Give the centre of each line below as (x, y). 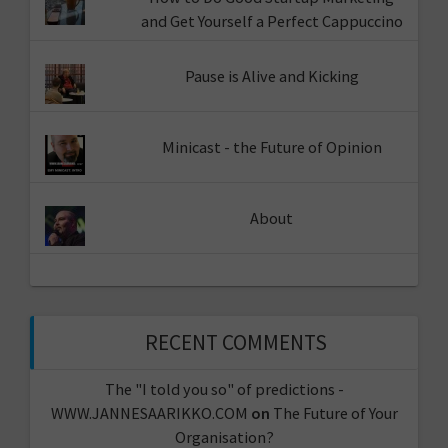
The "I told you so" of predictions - (224, 388)
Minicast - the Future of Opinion (271, 147)
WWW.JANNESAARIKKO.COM (149, 412)
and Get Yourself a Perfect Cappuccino (271, 20)
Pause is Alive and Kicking (271, 75)
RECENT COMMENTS (236, 342)
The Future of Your (335, 412)
